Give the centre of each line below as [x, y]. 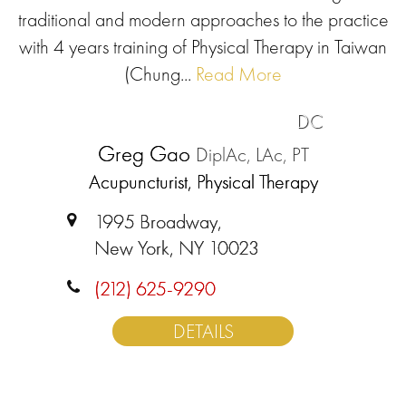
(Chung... [158, 74]
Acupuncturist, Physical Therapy [203, 182]
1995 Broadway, [158, 222]
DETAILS [203, 331]
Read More [237, 74]
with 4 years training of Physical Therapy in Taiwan [203, 47]
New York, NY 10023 [177, 248]
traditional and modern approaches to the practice [203, 19]
